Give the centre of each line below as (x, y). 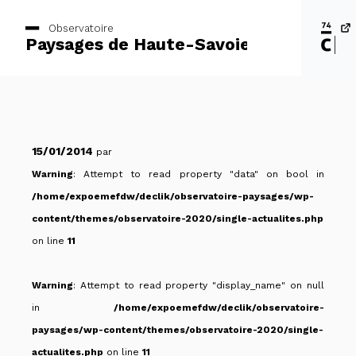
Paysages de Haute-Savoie (138, 44)
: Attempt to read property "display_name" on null (199, 285)
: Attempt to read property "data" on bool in (199, 174)
